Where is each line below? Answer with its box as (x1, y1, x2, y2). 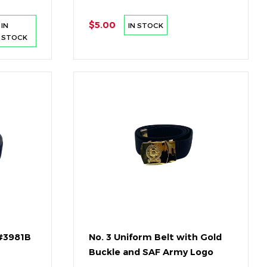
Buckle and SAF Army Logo (88, 247, 213, 258)
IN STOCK (128, 21, 164, 30)
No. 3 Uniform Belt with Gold (88, 232, 222, 243)
